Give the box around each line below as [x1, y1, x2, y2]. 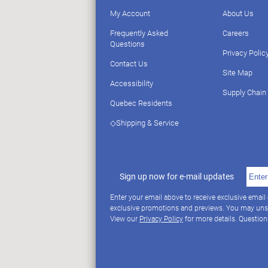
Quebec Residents [110, 97, 172, 108]
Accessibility [110, 77, 153, 89]
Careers [223, 27, 249, 38]
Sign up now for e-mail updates [120, 170, 234, 182]
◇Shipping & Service [110, 117, 179, 128]
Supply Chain [223, 86, 266, 98]
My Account [110, 7, 150, 19]
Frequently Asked [110, 27, 168, 38]
